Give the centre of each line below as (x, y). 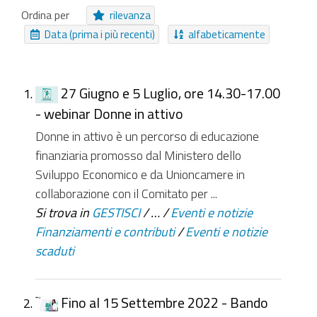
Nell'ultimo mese (84, 130)
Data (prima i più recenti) (100, 35)
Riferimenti (143, 25)
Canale (60, 47)
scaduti (55, 250)
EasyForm (69, 25)
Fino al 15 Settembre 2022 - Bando (165, 303)
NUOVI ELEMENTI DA (89, 88)
